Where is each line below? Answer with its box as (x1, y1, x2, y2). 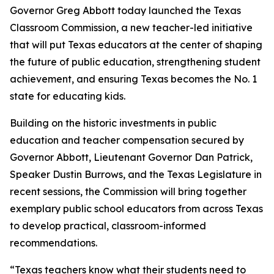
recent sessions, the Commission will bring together (10, 185, 246, 198)
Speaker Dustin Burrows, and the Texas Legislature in (10, 168, 262, 180)
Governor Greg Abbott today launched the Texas (10, 4, 241, 17)
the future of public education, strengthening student (10, 56, 261, 68)
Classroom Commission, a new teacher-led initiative (10, 21, 253, 34)
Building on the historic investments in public (10, 117, 217, 129)
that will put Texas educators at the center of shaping (10, 39, 262, 51)
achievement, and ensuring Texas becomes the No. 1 (10, 73, 257, 85)
